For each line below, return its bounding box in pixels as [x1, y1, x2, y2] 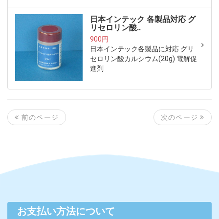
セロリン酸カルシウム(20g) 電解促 [89, 54, 197, 63]
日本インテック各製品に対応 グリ [89, 44, 194, 53]
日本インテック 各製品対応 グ [89, 14, 196, 24]
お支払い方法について [17, 206, 115, 218]
